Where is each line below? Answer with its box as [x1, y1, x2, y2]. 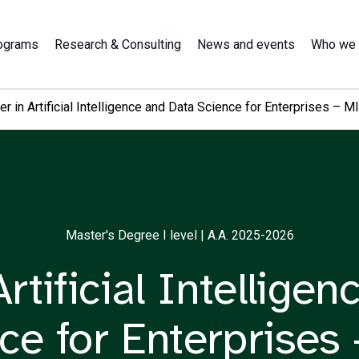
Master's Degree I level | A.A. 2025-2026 [65, 228, 294, 243]
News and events [196, 36, 295, 52]
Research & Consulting [54, 36, 181, 52]
